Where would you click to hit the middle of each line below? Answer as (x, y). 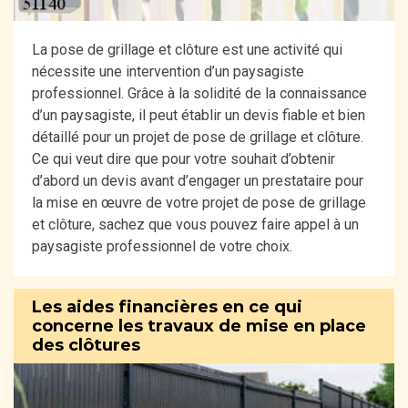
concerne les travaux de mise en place (199, 326)
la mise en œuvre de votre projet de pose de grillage (199, 203)
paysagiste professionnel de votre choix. (162, 247)
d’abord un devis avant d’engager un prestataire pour (198, 181)
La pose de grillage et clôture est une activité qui (187, 50)
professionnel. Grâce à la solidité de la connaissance (199, 94)
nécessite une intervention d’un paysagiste (168, 72)
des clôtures (86, 345)
